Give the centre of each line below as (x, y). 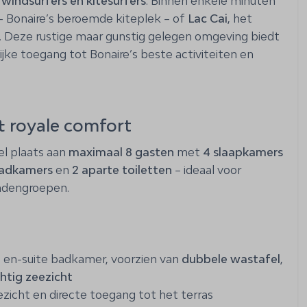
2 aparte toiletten (122, 170)
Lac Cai (208, 18)
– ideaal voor (207, 170)
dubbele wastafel (231, 259)
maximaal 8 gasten (121, 152)
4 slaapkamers (243, 152)
